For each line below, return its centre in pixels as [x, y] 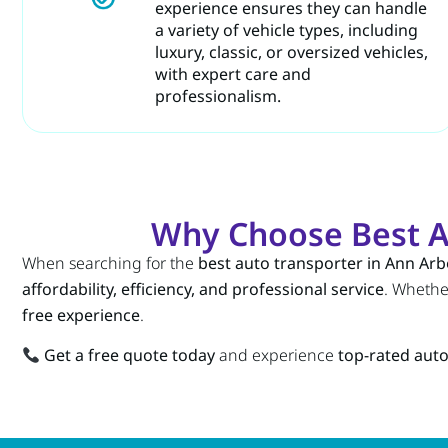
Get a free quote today [130, 355]
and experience [277, 355]
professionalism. [218, 95]
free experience [81, 314]
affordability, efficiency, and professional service [203, 288]
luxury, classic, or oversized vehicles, [292, 51]
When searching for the [110, 262]
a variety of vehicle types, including [287, 29]
